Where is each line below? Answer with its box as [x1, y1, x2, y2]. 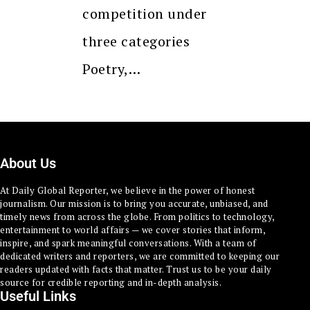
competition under [82, 3, 207, 23]
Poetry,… [82, 59, 140, 78]
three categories [82, 31, 190, 51]
